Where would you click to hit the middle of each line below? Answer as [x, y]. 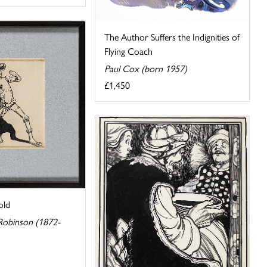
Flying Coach [129, 51]
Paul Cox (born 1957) [146, 69]
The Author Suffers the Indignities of [172, 37]
